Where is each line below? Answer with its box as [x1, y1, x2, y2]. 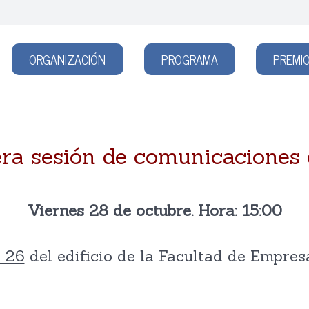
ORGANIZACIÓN [29, 48, 106, 70]
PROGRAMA [161, 48, 218, 70]
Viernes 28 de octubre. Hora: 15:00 [27, 201, 282, 221]
